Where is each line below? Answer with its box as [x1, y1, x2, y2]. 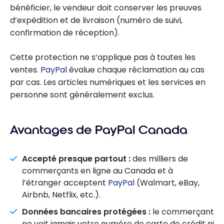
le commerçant [150, 206, 214, 218]
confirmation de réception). [10, 27, 119, 39]
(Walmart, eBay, [134, 176, 199, 188]
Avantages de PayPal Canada [10, 122, 187, 137]
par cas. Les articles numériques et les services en [10, 76, 205, 88]
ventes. [10, 64, 40, 76]
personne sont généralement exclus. [10, 89, 154, 101]
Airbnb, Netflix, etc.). [22, 188, 100, 200]
